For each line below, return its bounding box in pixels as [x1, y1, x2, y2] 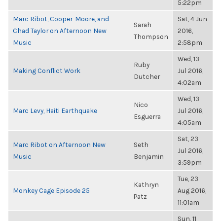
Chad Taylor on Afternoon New [13, 27, 107, 35]
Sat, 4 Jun [178, 15, 207, 23]
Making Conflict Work [13, 67, 80, 74]
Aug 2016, [178, 186, 206, 194]
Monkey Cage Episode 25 [13, 186, 90, 194]
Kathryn [134, 181, 159, 188]
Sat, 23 [178, 135, 198, 143]
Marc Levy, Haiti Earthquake [13, 107, 97, 114]
